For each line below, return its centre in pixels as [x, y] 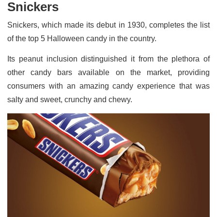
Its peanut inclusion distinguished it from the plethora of [108, 59]
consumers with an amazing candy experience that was [108, 86]
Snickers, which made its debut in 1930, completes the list [108, 25]
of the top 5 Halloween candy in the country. [82, 38]
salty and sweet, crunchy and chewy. [71, 99]
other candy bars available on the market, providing [108, 72]
